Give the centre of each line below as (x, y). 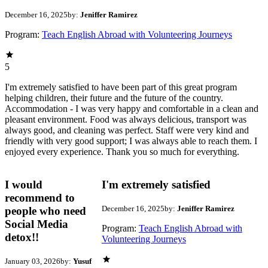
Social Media (36, 224)
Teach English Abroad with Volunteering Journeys (137, 35)
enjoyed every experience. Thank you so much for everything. (122, 152)
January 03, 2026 (33, 261)
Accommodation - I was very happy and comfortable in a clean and (132, 109)
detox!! (22, 237)
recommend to (40, 198)
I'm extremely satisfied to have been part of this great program (121, 87)
